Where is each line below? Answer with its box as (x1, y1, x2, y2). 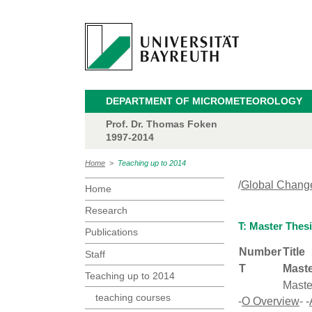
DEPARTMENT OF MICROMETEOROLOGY (106, 95, 302, 107)
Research (85, 205, 127, 217)
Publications (85, 226, 138, 238)
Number (239, 246, 281, 258)
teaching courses (95, 291, 171, 303)
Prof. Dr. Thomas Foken (106, 118, 217, 130)
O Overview (242, 295, 299, 308)
